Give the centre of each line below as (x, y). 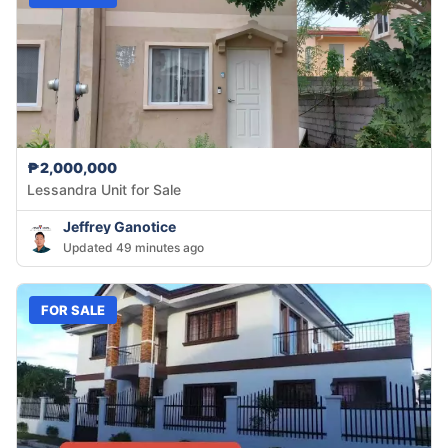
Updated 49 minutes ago (133, 248)
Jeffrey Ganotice (119, 227)
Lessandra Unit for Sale (104, 190)
